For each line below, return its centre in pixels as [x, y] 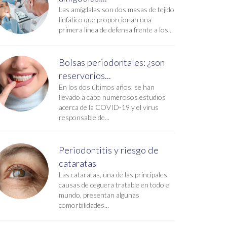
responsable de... [84, 117]
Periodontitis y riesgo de [109, 150]
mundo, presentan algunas [99, 195]
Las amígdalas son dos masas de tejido [117, 9]
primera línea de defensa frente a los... [116, 30]
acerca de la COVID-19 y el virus [109, 107]
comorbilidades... [84, 205]
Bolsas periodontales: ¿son [112, 62]
